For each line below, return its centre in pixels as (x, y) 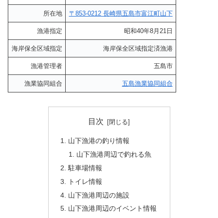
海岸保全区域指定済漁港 (138, 48)
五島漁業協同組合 (147, 83)
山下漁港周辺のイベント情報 (112, 209)
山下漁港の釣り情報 (99, 141)
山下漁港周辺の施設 (99, 195)
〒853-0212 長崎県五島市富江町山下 (121, 13)
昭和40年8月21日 (148, 31)
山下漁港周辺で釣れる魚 (114, 154)
